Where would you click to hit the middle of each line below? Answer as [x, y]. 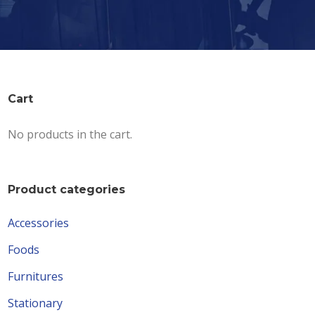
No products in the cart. [70, 135]
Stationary [36, 303]
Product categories [67, 190]
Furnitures [36, 277]
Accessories [39, 223]
